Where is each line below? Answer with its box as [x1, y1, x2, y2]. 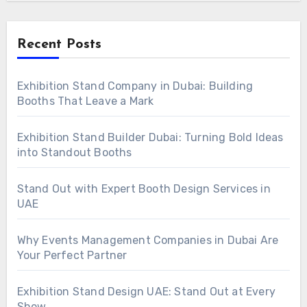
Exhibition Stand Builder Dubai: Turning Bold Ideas [16, 130, 284, 144]
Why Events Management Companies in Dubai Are [16, 233, 279, 247]
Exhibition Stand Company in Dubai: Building [16, 79, 254, 93]
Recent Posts [16, 37, 101, 51]
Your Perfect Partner [16, 248, 127, 262]
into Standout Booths [16, 145, 132, 159]
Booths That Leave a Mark [16, 94, 154, 108]
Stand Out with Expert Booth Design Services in [16, 182, 271, 195]
